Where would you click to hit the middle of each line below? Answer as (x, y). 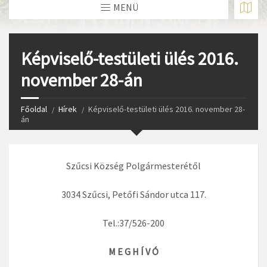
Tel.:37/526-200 (133, 223)
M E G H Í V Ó (133, 252)
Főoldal (34, 109)
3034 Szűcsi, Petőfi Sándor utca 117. (133, 195)
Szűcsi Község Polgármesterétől (133, 166)
